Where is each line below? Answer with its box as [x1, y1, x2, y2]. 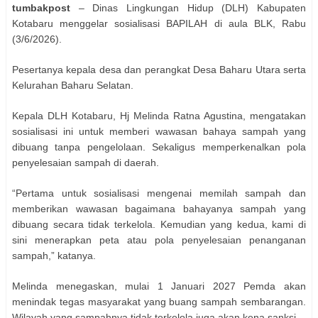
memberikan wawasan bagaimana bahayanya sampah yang [12, 202, 306, 214]
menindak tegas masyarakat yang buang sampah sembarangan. [12, 295, 306, 307]
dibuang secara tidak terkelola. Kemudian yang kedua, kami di [12, 218, 306, 230]
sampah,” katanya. [12, 249, 96, 261]
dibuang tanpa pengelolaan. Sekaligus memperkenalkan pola [12, 141, 306, 153]
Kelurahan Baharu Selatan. [12, 79, 133, 91]
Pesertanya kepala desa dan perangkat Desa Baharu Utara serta [12, 63, 306, 75]
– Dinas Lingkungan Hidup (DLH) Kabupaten [70, 1, 306, 13]
